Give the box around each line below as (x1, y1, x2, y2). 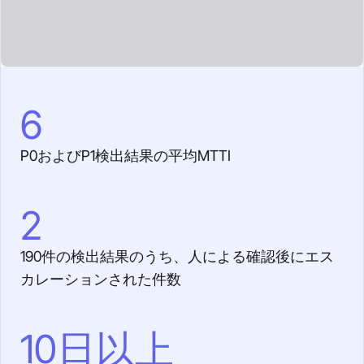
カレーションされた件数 (20, 271, 181, 288)
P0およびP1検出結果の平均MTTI (20, 147, 231, 164)
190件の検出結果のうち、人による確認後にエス (20, 248, 334, 265)
